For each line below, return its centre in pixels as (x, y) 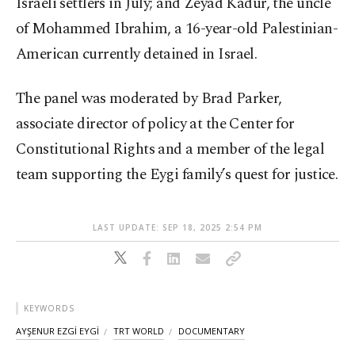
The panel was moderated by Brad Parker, (149, 99)
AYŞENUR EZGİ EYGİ (57, 331)
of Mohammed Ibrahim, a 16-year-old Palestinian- (177, 29)
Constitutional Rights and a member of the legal (170, 150)
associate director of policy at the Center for (155, 124)
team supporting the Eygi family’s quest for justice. (177, 175)
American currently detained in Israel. (137, 55)
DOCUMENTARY (212, 331)
